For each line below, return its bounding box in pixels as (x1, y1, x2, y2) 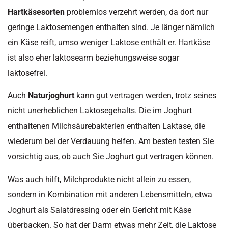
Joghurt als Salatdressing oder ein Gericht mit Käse (8, 205, 191, 215)
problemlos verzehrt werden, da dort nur (65, 7, 208, 17)
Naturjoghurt (28, 91, 74, 101)
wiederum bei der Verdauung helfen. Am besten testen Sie (8, 136, 214, 147)
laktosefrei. (8, 68, 47, 78)
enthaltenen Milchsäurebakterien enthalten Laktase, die (8, 121, 205, 131)
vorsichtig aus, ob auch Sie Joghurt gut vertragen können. (8, 152, 214, 162)
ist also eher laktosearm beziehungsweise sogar (8, 53, 179, 63)
